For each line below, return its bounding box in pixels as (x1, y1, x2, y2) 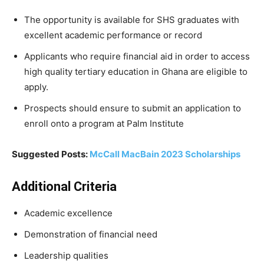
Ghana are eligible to (161, 66, 247, 78)
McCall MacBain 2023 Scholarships (90, 148, 240, 160)
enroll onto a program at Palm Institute (24, 118, 184, 130)
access (221, 51, 250, 62)
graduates (177, 14, 222, 26)
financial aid (123, 51, 175, 62)
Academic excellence (24, 207, 113, 219)
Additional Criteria (12, 179, 117, 194)
